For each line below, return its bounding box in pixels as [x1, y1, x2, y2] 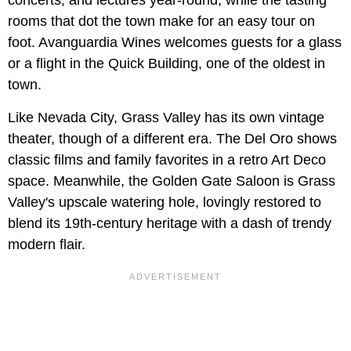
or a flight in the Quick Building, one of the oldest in [8, 56, 325, 72]
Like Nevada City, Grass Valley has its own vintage [8, 110, 324, 126]
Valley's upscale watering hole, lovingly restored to [8, 194, 321, 211]
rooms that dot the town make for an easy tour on [8, 13, 315, 30]
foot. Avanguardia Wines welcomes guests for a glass [8, 34, 342, 51]
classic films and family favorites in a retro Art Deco [8, 152, 326, 168]
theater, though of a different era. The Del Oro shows [8, 131, 337, 147]
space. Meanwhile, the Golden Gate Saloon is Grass [8, 173, 335, 190]
